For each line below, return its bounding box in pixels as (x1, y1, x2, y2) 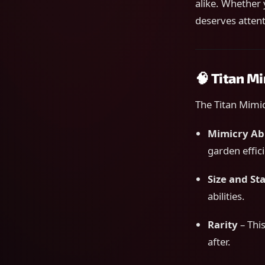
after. (207, 235, 231, 249)
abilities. (207, 189, 245, 203)
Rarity (207, 218, 238, 232)
